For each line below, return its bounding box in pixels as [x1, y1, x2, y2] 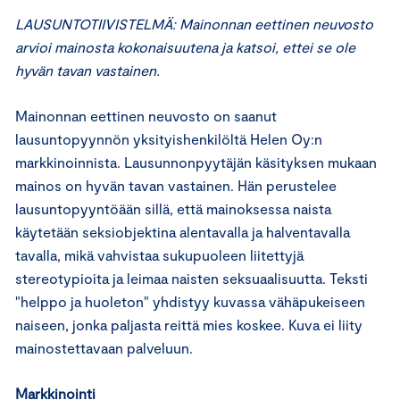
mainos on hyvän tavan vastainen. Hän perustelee [15, 177, 337, 194]
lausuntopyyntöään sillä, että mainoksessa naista [15, 200, 331, 217]
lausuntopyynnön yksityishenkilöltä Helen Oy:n [15, 130, 322, 147]
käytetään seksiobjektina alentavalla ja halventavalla [15, 223, 350, 240]
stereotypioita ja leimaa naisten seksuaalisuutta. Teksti [15, 270, 368, 287]
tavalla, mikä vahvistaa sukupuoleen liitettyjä [15, 246, 304, 263]
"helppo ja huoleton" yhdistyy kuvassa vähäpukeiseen [15, 293, 365, 310]
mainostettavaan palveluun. [15, 339, 193, 356]
